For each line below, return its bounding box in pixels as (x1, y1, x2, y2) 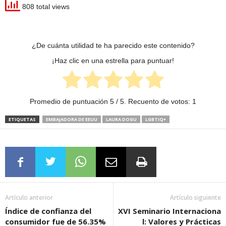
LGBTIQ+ (145, 116, 166, 123)
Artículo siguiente (170, 193, 221, 202)
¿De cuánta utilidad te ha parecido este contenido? (31, 41, 195, 49)
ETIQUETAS (9, 116, 36, 123)
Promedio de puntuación (30, 97, 110, 106)
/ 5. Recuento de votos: (114, 97, 192, 106)
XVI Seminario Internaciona (118, 206, 221, 216)
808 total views (20, 3, 70, 11)
